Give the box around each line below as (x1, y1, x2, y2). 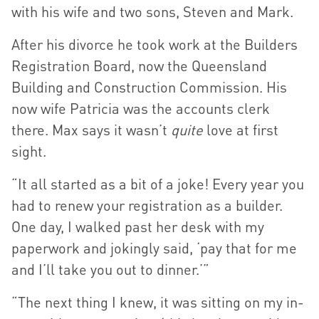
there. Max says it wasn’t (11, 120, 171, 140)
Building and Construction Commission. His (11, 78, 287, 97)
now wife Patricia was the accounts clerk (11, 99, 270, 118)
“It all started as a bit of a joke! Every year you (11, 174, 304, 194)
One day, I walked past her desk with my (11, 217, 264, 236)
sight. (11, 142, 46, 161)
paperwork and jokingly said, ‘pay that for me (11, 239, 297, 258)
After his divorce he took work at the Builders (11, 35, 298, 54)
